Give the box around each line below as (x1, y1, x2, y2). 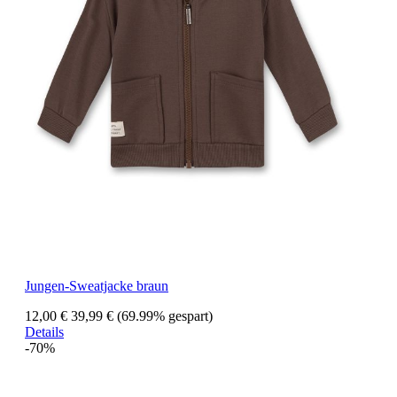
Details (25, 324, 64, 340)
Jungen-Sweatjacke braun (25, 278, 168, 294)
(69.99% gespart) (117, 308, 213, 324)
